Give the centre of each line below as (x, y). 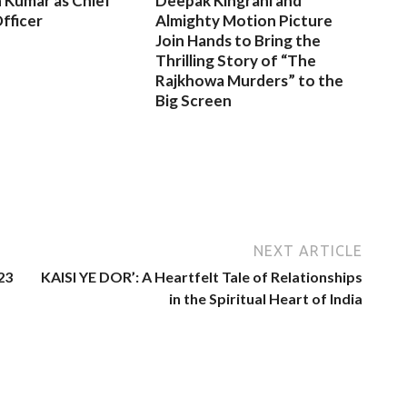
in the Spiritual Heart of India (266, 298)
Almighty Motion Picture (244, 20)
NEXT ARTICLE (308, 250)
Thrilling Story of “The (236, 60)
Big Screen (194, 100)
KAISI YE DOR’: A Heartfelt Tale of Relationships (202, 276)
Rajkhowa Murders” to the (250, 80)
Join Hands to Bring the (238, 40)
